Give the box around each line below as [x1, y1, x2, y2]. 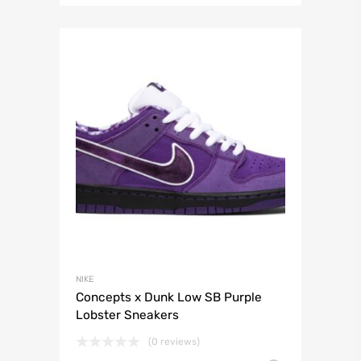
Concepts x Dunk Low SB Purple [76, 290, 262, 305]
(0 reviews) [148, 336, 200, 348]
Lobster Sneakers [76, 308, 179, 323]
